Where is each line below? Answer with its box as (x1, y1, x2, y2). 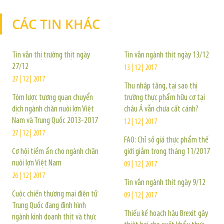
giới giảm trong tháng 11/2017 (124, 147, 210, 156)
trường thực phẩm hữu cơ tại (124, 93, 205, 102)
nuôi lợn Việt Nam (12, 158, 61, 168)
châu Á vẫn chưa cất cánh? (124, 104, 198, 114)
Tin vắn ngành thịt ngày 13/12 (124, 50, 209, 60)
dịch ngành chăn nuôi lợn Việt (12, 104, 94, 114)
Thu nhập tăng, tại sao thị (124, 81, 197, 91)
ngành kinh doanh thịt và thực (12, 212, 96, 222)
